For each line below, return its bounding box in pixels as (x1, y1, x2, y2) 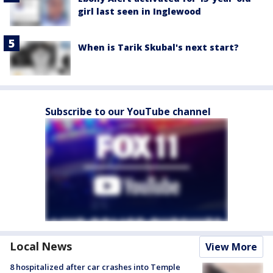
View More (205, 239, 257, 253)
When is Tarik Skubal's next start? (78, 41, 239, 54)
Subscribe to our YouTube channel (45, 104, 211, 118)
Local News (10, 238, 72, 253)
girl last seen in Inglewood (78, 5, 201, 18)
